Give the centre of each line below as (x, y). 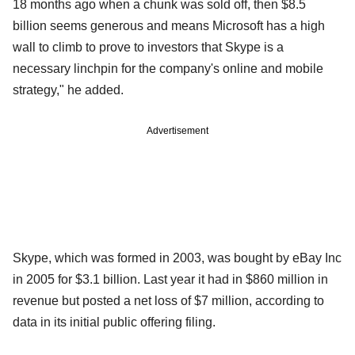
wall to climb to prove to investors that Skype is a (148, 47)
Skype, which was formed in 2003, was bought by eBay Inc (177, 258)
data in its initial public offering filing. (114, 322)
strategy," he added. (68, 90)
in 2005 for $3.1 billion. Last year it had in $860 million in (170, 279)
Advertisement (177, 130)
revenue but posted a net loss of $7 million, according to (168, 300)
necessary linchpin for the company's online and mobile (168, 68)
